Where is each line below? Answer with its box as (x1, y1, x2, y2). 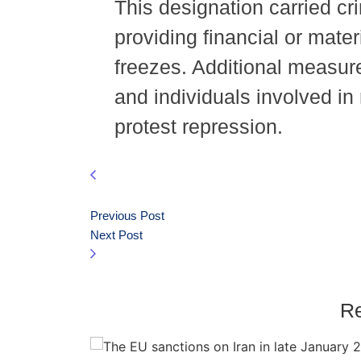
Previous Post (90, 209, 164, 223)
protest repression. (114, 114, 283, 138)
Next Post (90, 228, 143, 243)
